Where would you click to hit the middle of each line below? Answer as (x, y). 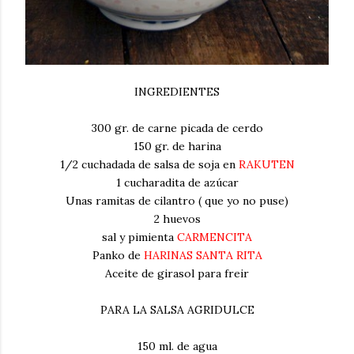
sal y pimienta (139, 237)
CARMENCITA (215, 237)
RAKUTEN (266, 164)
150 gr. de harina (177, 146)
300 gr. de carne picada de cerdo (177, 128)
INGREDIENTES (177, 91)
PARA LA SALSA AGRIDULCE (177, 309)
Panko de (118, 255)
